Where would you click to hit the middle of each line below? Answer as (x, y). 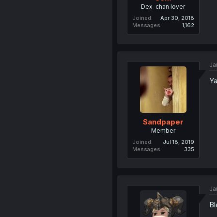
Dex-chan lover (163, 7)
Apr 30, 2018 (177, 18)
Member (163, 130)
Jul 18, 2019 (178, 142)
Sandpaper (163, 122)
